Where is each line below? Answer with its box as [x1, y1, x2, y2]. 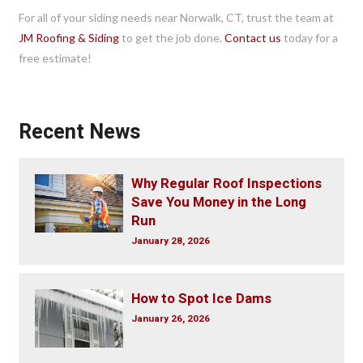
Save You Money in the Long [130, 191, 306, 212]
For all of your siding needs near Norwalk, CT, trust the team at [19, 10, 335, 24]
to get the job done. [119, 30, 225, 45]
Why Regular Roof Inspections [130, 173, 322, 194]
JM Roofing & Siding [19, 30, 120, 45]
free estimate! [19, 50, 92, 65]
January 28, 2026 [130, 233, 210, 248]
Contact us [224, 30, 282, 45]
